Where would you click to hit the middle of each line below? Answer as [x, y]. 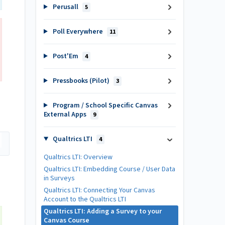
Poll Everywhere [78, 32]
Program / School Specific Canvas [104, 105]
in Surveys [59, 178]
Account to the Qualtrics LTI [85, 199]
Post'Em [65, 56]
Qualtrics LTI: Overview [78, 157]
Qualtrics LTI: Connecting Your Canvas [99, 190]
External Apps [66, 115]
